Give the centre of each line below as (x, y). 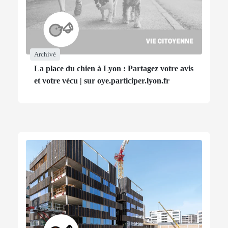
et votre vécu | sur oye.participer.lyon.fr (102, 81)
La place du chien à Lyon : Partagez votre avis (114, 69)
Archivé (45, 54)
